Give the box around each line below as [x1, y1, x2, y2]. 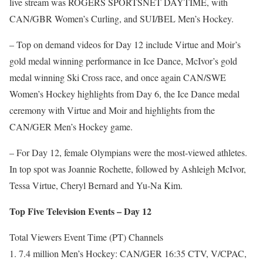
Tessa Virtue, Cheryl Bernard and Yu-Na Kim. [9, 179, 183, 191]
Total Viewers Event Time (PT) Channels [9, 231, 163, 243]
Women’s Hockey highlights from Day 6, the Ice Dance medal [9, 87, 240, 100]
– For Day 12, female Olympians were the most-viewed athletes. [9, 146, 247, 159]
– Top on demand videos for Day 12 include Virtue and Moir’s [9, 38, 241, 50]
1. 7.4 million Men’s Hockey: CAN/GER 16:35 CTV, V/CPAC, [9, 247, 247, 259]
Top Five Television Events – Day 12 [9, 204, 151, 218]
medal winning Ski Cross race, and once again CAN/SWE [9, 71, 226, 83]
